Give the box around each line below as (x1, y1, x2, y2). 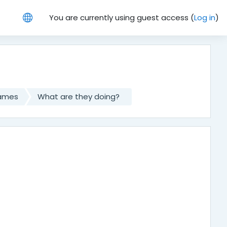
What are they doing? (37, 91, 120, 102)
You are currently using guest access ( (49, 12, 194, 23)
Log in (194, 12, 215, 23)
